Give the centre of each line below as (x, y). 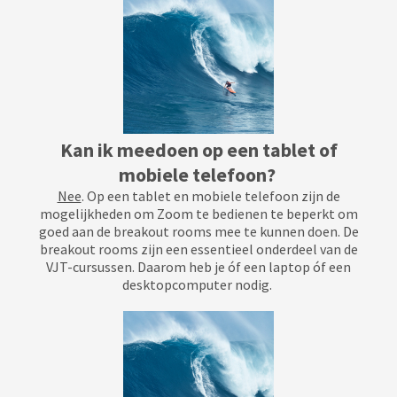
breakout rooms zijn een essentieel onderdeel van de (198, 249)
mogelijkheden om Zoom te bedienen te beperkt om (198, 214)
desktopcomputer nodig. (198, 284)
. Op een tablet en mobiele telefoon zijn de (210, 196)
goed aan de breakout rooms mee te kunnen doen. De (198, 231)
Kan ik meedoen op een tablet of (198, 150)
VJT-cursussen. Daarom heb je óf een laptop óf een (198, 267)
